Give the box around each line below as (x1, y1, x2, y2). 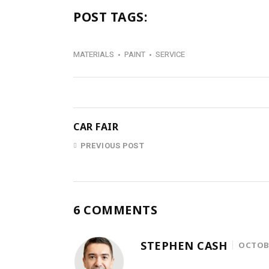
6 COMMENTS (73, 202, 157, 218)
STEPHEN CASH (141, 238, 227, 253)
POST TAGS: (73, 8, 147, 25)
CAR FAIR (73, 120, 118, 133)
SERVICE (156, 48, 185, 60)
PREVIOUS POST (80, 140, 144, 151)
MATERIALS (73, 48, 114, 60)
